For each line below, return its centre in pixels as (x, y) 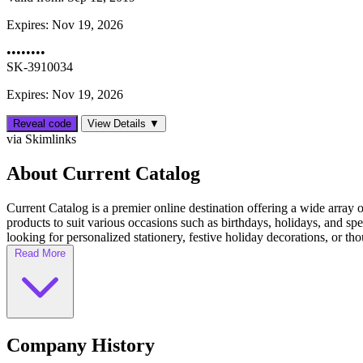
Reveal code (42, 124)
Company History (81, 346)
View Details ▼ (124, 124)
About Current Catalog (103, 174)
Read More (40, 254)
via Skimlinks (41, 139)
